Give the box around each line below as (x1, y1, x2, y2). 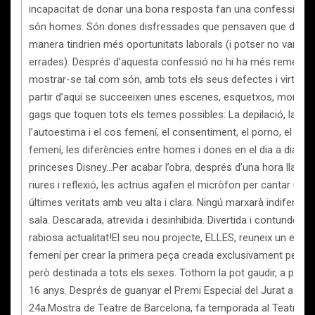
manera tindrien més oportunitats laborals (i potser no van (29, 38, 298, 51)
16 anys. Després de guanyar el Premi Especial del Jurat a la (29, 284, 304, 297)
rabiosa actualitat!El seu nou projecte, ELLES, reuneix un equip (29, 231, 314, 244)
